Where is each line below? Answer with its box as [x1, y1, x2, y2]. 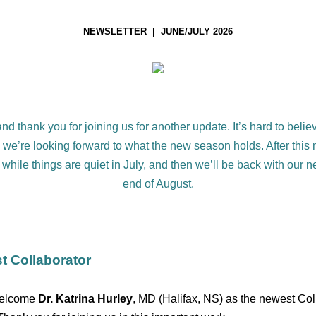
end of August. [122, 178, 194, 190]
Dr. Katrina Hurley [38, 293, 133, 305]
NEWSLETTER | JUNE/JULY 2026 [83, 26, 233, 37]
